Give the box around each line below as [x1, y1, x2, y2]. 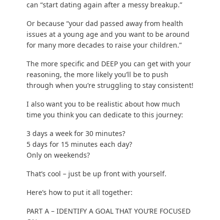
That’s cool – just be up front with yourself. [26, 169, 166, 179]
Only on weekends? [26, 150, 90, 160]
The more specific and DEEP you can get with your [26, 59, 191, 69]
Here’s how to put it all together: [26, 188, 133, 197]
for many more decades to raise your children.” [26, 40, 182, 50]
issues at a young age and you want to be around [26, 29, 190, 39]
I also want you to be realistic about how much [26, 99, 180, 109]
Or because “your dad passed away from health [26, 19, 183, 28]
